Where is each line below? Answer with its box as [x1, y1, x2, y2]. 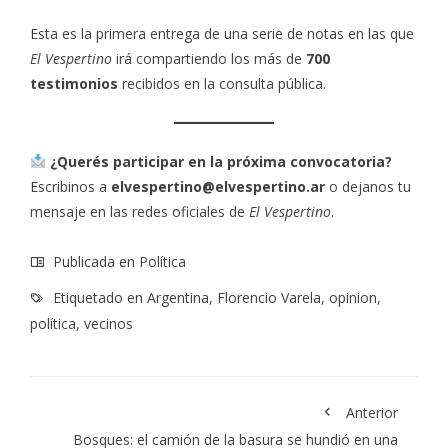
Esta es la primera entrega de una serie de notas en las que [30, 24, 414, 43]
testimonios [30, 74, 118, 93]
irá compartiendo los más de [112, 49, 306, 68]
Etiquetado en [49, 288, 147, 307]
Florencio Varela [217, 288, 321, 307]
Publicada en [49, 252, 139, 271]
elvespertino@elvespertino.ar [111, 177, 325, 196]
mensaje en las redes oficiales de [30, 202, 249, 221]
